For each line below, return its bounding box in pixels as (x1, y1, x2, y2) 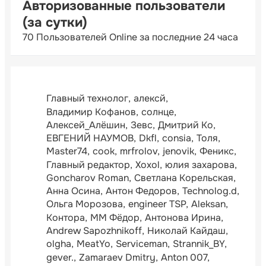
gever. (46, 251, 74, 264)
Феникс (199, 145, 234, 158)
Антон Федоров (106, 185, 177, 198)
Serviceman (116, 237, 167, 251)
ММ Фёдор (90, 211, 140, 224)
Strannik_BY (173, 237, 224, 251)
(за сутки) (23, 14, 87, 31)
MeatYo (77, 237, 110, 251)
